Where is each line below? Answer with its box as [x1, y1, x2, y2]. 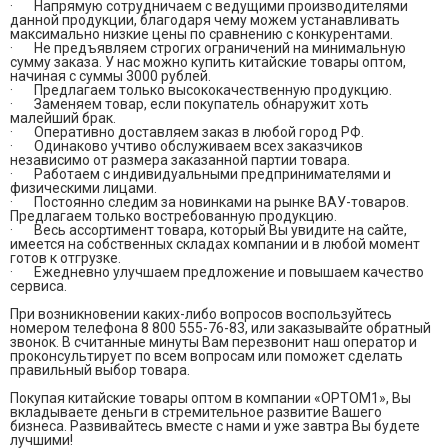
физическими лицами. [10, 180, 157, 196]
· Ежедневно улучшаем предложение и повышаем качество [10, 264, 424, 280]
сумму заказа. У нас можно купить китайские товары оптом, [10, 54, 406, 70]
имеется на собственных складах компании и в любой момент [10, 236, 420, 252]
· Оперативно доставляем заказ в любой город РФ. [10, 124, 364, 140]
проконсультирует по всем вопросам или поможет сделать [10, 348, 403, 364]
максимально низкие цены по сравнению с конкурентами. [10, 26, 393, 42]
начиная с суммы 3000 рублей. [10, 68, 211, 84]
